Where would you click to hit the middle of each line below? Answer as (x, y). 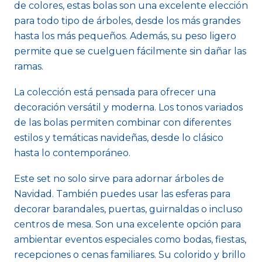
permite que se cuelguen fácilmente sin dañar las (130, 51)
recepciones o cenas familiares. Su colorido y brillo (130, 255)
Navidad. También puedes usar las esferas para (122, 194)
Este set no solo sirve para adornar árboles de (119, 179)
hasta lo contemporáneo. (72, 153)
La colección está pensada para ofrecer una (115, 92)
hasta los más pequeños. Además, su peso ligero (125, 36)
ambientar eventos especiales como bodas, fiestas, (130, 239)
